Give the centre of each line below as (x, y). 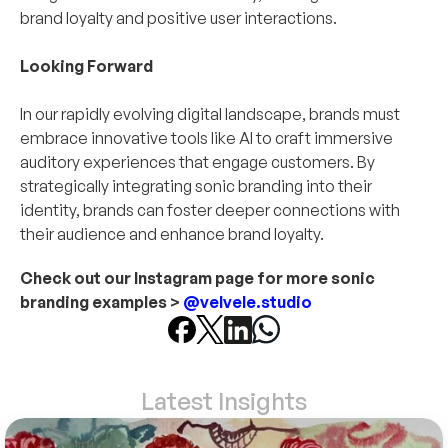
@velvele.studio (247, 302)
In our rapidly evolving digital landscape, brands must (210, 114)
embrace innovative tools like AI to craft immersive (206, 138)
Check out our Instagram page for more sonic (197, 278)
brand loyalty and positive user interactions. (178, 18)
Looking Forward (86, 66)
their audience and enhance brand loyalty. (172, 234)
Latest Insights (224, 401)
